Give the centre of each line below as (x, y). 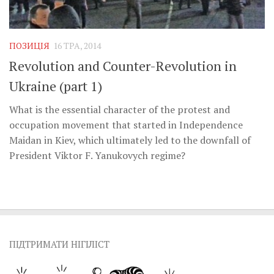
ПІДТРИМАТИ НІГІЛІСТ (59, 244)
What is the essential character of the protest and (120, 109)
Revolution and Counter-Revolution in (123, 65)
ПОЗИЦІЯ (29, 45)
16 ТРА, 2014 (77, 45)
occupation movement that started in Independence (126, 124)
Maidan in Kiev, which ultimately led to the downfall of (130, 140)
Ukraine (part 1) (56, 86)
